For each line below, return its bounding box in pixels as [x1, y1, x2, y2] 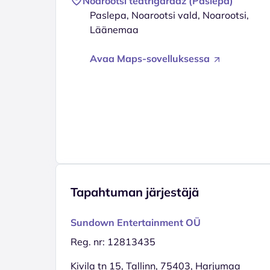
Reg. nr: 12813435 [71, 235, 155, 248]
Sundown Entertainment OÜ [71, 216, 201, 228]
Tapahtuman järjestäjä [71, 184, 199, 199]
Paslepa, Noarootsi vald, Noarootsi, [90, 8, 249, 21]
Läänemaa [90, 23, 139, 36]
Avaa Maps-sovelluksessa [90, 52, 212, 64]
